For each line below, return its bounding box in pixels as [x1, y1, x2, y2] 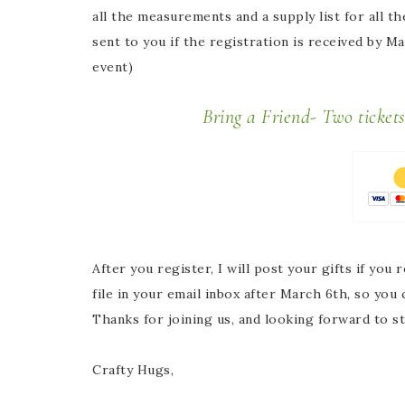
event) [92, 58, 133, 75]
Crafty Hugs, [92, 361, 174, 378]
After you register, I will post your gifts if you [92, 259, 396, 277]
